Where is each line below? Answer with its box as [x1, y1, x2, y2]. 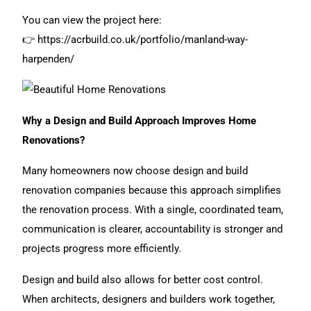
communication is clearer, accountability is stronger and [22, 223, 283, 236]
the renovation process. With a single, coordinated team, [22, 203, 284, 217]
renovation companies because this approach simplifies [22, 184, 282, 197]
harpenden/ [22, 52, 75, 65]
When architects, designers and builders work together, [22, 292, 276, 305]
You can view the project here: [22, 13, 162, 26]
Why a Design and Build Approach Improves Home [22, 114, 257, 127]
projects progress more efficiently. [22, 242, 182, 255]
